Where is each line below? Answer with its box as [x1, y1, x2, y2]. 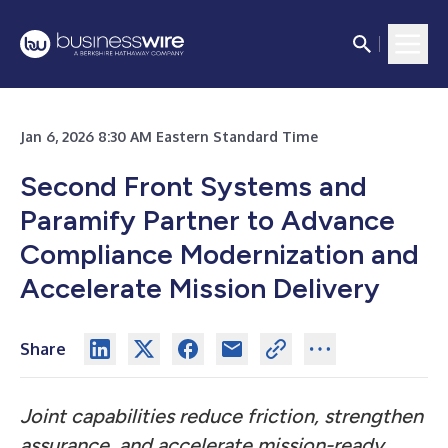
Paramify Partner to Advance [20, 203, 395, 237]
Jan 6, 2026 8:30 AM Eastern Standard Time [20, 128, 318, 145]
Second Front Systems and [20, 169, 367, 203]
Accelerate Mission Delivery [20, 271, 380, 305]
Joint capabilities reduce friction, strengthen [20, 404, 423, 428]
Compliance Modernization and [20, 237, 419, 271]
